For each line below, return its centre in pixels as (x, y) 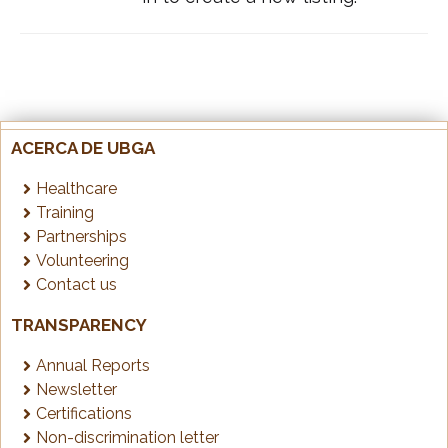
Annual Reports (93, 365)
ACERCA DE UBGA (83, 147)
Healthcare (76, 188)
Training (65, 212)
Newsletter (76, 389)
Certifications (84, 413)
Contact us (76, 284)
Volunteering (82, 260)
